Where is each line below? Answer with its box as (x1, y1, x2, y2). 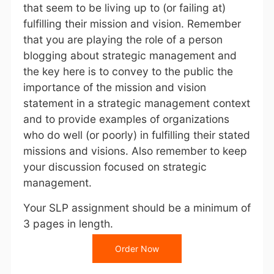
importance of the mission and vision (23, 81, 206, 94)
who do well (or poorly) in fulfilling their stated (23, 128, 250, 141)
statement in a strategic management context (23, 97, 250, 109)
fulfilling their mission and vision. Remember (23, 17, 241, 30)
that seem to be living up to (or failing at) (23, 1, 226, 14)
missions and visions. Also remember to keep (23, 144, 247, 157)
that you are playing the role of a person (23, 33, 223, 46)
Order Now (114, 243, 159, 254)
